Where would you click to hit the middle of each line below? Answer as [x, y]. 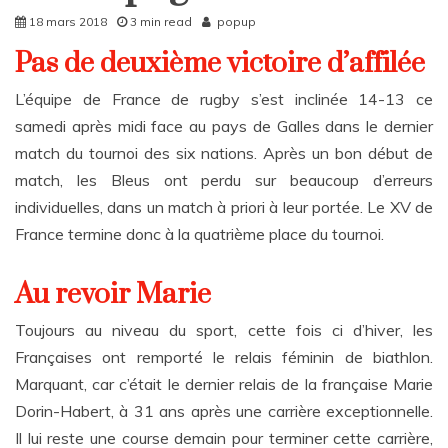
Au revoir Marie [113, 294]
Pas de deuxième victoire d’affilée [223, 63]
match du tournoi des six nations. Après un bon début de [224, 153]
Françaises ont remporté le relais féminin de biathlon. [224, 357]
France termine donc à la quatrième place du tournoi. [199, 234]
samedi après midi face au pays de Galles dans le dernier [224, 126]
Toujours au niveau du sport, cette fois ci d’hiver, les [224, 330]
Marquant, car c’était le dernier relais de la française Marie [224, 384]
